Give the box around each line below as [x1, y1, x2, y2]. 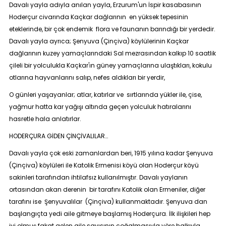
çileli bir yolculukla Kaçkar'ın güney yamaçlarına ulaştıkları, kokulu [9, 61, 212, 70]
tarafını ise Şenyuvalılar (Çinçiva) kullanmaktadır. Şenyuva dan [9, 197, 207, 206]
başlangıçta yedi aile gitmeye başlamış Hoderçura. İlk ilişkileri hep [9, 209, 210, 218]
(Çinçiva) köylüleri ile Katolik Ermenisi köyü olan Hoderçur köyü [9, 161, 199, 169]
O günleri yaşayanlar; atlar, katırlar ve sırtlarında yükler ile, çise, [9, 90, 202, 99]
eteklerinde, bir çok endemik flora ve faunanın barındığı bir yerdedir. [9, 25, 215, 33]
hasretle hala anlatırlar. [9, 115, 81, 123]
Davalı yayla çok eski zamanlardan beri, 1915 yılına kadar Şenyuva [9, 149, 213, 157]
